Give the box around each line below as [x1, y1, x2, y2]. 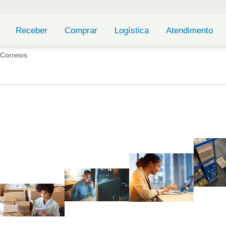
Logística [114, 26, 149, 36]
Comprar [64, 26, 97, 36]
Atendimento [165, 26, 213, 36]
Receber [15, 26, 47, 36]
